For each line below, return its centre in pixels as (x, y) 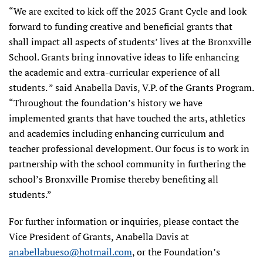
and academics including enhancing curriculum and (117, 133)
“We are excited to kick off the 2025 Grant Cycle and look (128, 11)
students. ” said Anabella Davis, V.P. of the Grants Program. (131, 87)
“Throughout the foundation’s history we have (106, 102)
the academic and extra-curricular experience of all (114, 72)
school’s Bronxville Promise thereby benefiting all (114, 179)
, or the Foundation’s (176, 252)
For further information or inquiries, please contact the (124, 221)
